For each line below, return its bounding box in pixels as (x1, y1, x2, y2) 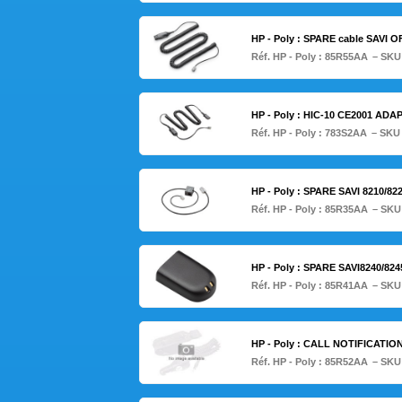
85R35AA (324, 204, 368, 215)
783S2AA (324, 127, 367, 139)
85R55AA (324, 51, 368, 63)
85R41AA (324, 280, 368, 292)
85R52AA (324, 356, 368, 368)
